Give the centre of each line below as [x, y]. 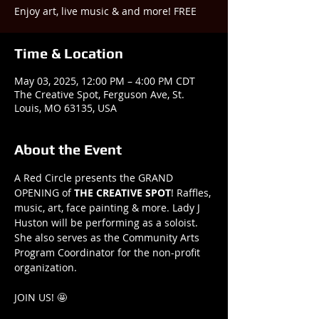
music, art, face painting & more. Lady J [109, 208]
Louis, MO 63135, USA [66, 108]
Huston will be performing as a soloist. [108, 223]
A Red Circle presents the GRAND [95, 178]
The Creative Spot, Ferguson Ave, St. [99, 94]
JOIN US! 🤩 [41, 297]
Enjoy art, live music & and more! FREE [105, 11]
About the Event [68, 149]
